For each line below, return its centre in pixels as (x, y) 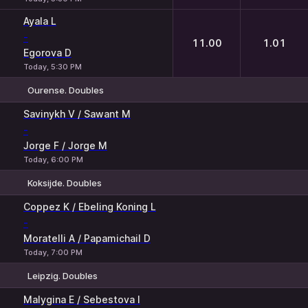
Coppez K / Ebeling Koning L (90, 207)
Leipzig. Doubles (63, 275)
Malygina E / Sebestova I (82, 299)
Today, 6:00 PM (53, 159)
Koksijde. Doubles (65, 183)
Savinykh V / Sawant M (77, 114)
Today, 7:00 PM (53, 252)
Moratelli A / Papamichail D (87, 238)
